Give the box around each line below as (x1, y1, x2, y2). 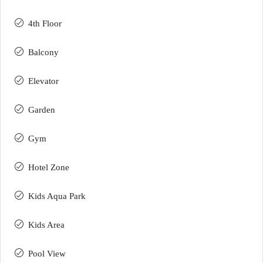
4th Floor (28, 19, 62, 29)
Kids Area (28, 220, 65, 230)
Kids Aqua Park (28, 191, 86, 201)
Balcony (28, 48, 59, 58)
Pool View (28, 249, 66, 259)
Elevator (28, 76, 59, 86)
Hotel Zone (28, 163, 69, 173)
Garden (28, 105, 55, 115)
